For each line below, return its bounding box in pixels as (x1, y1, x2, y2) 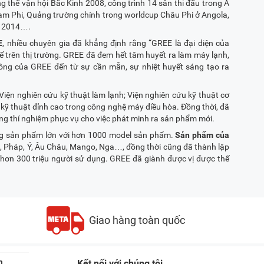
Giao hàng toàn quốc (89, 214, 185, 226)
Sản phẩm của (175, 130, 230, 140)
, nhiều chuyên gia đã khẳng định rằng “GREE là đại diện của (2, 38, 229, 48)
